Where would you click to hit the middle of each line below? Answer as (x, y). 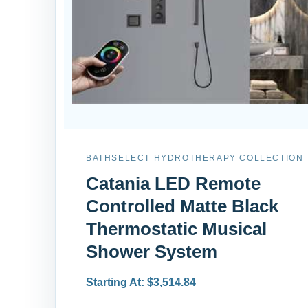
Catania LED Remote (173, 183)
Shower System (152, 251)
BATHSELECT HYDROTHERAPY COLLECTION (195, 158)
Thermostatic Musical (176, 229)
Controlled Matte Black (182, 206)
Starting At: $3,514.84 (141, 282)
